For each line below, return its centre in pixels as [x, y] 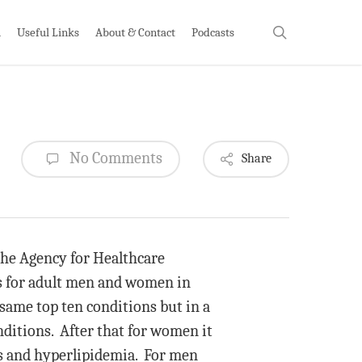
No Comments [114, 158]
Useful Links [48, 32]
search [305, 31]
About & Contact [135, 32]
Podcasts [213, 32]
